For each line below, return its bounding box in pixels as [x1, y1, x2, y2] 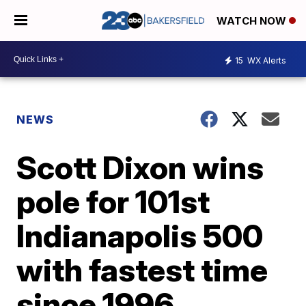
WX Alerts [245, 55, 286, 66]
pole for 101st [16, 182, 210, 221]
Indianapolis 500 [16, 217, 264, 255]
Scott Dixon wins [16, 148, 264, 186]
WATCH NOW [217, 14, 289, 28]
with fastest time [16, 251, 268, 289]
